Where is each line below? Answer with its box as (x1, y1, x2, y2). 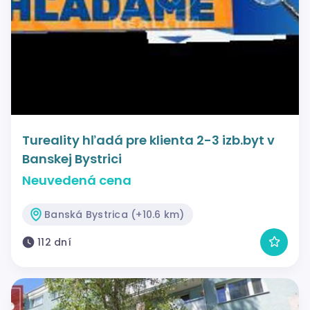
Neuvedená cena (22, 171, 131, 189)
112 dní (37, 235, 71, 249)
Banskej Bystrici (22, 149, 122, 167)
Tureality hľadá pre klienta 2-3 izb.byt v (22, 131, 275, 149)
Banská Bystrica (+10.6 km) (44, 207, 185, 221)
